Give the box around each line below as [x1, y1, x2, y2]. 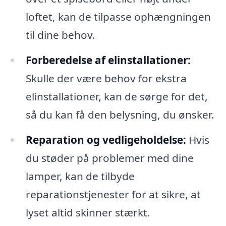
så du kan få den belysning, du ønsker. [25, 107, 214, 122]
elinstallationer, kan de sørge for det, [25, 89, 208, 104]
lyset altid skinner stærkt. [25, 205, 150, 220]
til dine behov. [25, 28, 95, 42]
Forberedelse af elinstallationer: [25, 53, 191, 68]
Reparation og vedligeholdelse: [25, 133, 186, 147]
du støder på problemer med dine [25, 151, 194, 165]
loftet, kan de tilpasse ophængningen [25, 10, 211, 24]
